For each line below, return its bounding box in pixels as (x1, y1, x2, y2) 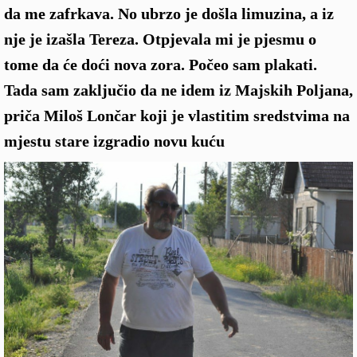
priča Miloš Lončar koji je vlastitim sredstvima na (4, 107, 350, 124)
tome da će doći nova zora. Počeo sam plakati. (4, 56, 317, 73)
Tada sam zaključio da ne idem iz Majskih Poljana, (4, 81, 353, 99)
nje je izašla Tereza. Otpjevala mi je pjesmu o (4, 30, 316, 48)
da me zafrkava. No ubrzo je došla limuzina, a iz (4, 5, 334, 22)
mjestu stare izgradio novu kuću (4, 132, 225, 150)
